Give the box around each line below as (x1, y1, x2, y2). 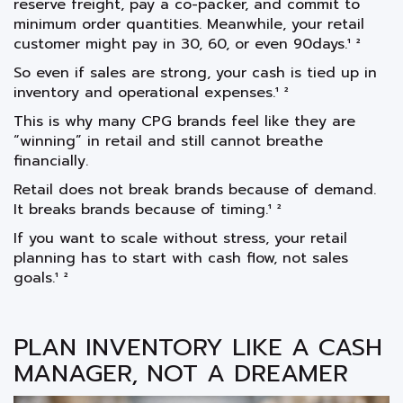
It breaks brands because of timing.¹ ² (13, 198, 282, 220)
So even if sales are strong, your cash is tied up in (13, 61, 377, 84)
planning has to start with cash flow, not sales (13, 246, 348, 269)
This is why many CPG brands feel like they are (13, 110, 355, 132)
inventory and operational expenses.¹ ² (13, 81, 289, 103)
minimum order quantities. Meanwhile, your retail (13, 13, 364, 35)
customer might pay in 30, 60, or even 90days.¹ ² (13, 32, 361, 55)
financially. (13, 149, 88, 172)
